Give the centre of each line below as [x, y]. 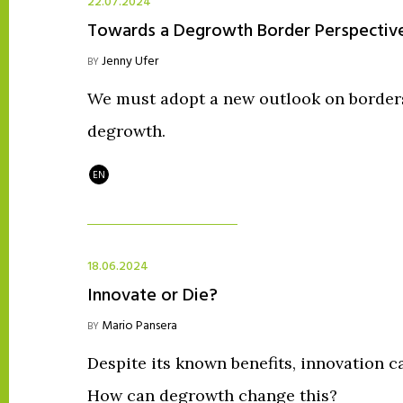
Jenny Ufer [130, 62]
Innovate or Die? [152, 296]
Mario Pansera [139, 327]
